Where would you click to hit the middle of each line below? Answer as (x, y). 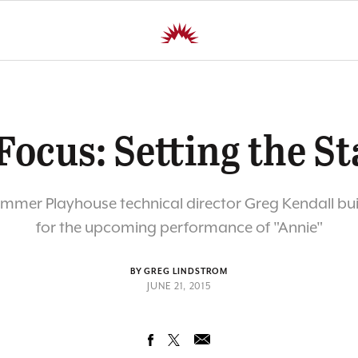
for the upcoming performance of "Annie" (179, 228)
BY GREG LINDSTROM (179, 272)
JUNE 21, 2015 (179, 286)
